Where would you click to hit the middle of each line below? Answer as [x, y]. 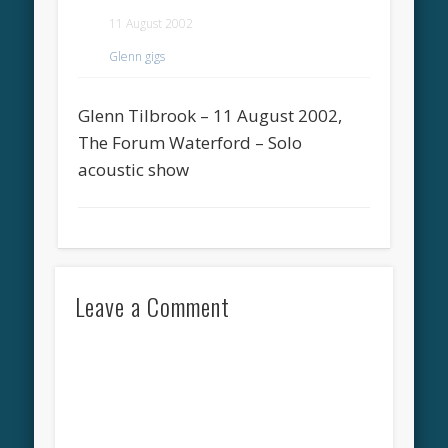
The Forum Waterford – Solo [190, 142]
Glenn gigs [137, 56]
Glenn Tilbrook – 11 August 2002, [210, 115]
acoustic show [134, 169]
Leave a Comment [152, 306]
